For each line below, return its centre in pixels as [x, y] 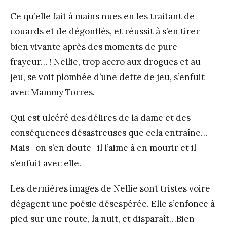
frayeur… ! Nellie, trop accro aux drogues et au [105, 62]
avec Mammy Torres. [52, 92]
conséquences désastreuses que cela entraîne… [109, 133]
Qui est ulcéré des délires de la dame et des [100, 117]
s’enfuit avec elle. [46, 163]
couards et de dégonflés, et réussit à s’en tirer [105, 31]
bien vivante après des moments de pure [94, 46]
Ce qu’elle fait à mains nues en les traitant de [102, 16]
